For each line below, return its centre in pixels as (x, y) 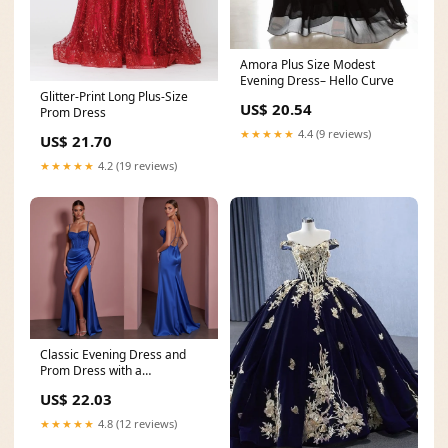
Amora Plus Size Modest (307, 65)
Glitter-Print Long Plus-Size (114, 96)
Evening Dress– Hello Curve (317, 81)
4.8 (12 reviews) (136, 423)
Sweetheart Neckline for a (112, 386)
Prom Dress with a (91, 370)
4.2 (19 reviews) (136, 165)
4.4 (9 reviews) (333, 134)
